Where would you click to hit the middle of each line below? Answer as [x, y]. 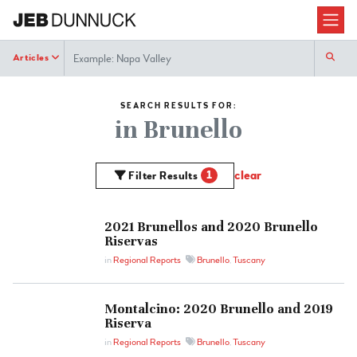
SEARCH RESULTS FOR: [178, 106]
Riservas [131, 241]
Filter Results [163, 176]
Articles [31, 58]
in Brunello [178, 129]
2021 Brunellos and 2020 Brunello [211, 226]
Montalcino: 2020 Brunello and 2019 [219, 308]
